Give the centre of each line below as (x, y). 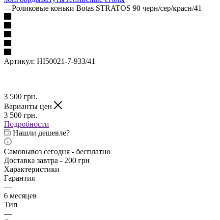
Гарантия (19, 178)
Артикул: (19, 61)
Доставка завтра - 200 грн (47, 160)
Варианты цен (29, 106)
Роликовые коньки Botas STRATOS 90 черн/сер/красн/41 (107, 8)
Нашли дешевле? (41, 133)
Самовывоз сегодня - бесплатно (57, 151)
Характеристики (32, 169)
